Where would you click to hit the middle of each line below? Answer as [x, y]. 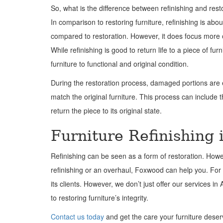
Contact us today [77, 217]
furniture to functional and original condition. [120, 64]
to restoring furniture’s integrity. [100, 198]
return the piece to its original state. [106, 111]
